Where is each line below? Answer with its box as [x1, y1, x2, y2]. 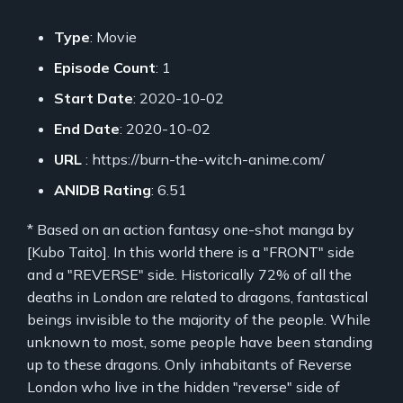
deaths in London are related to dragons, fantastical [27, 287, 368, 306]
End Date [54, 119, 120, 138]
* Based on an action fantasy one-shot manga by [27, 219, 354, 238]
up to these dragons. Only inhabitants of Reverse [27, 354, 352, 373]
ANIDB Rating [54, 180, 151, 199]
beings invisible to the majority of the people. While [27, 309, 371, 328]
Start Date [54, 88, 133, 107]
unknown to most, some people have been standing [27, 332, 372, 351]
